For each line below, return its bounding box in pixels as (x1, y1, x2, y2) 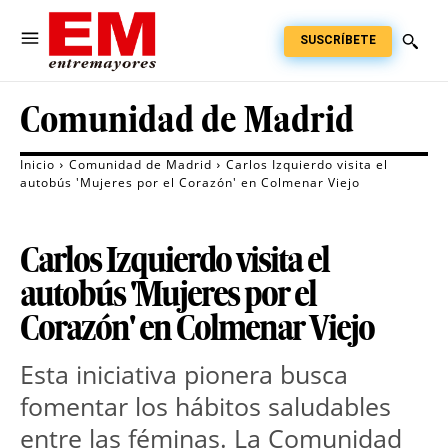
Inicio (20, 156, 55, 174)
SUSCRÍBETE (300, 32, 376, 47)
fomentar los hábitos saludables (20, 389, 391, 424)
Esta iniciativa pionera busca (20, 357, 348, 392)
